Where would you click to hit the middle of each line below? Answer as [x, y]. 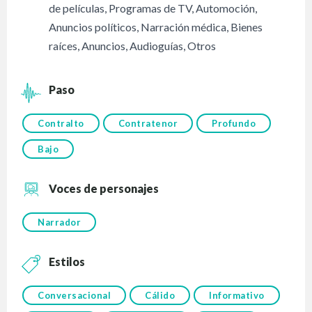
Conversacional [75, 296]
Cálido [160, 296]
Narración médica [184, 27]
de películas [77, 8]
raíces [63, 46]
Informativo [237, 296]
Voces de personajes [104, 189]
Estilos [67, 262]
